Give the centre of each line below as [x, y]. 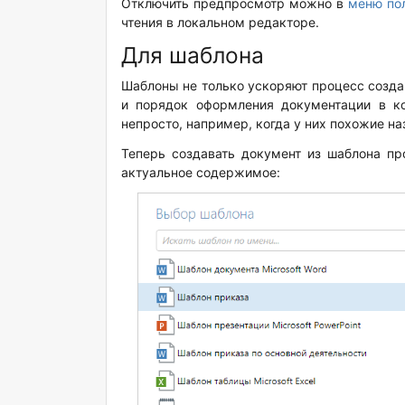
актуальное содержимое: [201, 172]
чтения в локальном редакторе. [220, 22]
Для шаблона [193, 55]
